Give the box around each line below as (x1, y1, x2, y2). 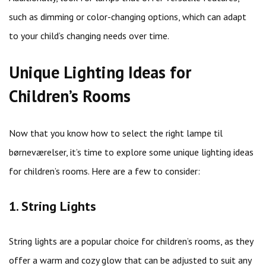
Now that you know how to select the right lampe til (9, 127, 223, 139)
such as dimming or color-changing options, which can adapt (9, 11, 246, 23)
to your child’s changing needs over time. (9, 30, 169, 42)
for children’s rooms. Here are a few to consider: (9, 165, 200, 177)
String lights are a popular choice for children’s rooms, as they (9, 235, 253, 247)
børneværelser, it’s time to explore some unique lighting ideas (9, 146, 254, 158)
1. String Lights (9, 198, 96, 214)
